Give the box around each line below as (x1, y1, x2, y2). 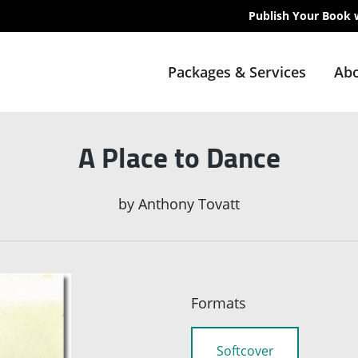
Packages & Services (167, 62, 306, 82)
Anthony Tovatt (138, 194, 240, 214)
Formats (191, 293, 246, 313)
